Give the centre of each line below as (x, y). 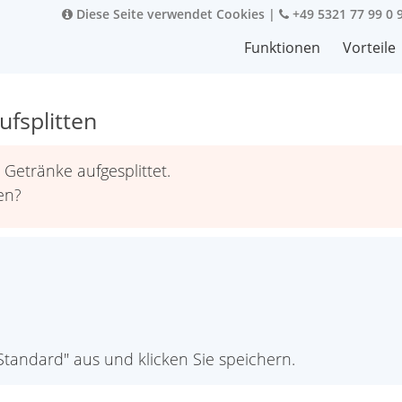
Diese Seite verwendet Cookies (169, 14)
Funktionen (282, 48)
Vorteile (369, 48)
